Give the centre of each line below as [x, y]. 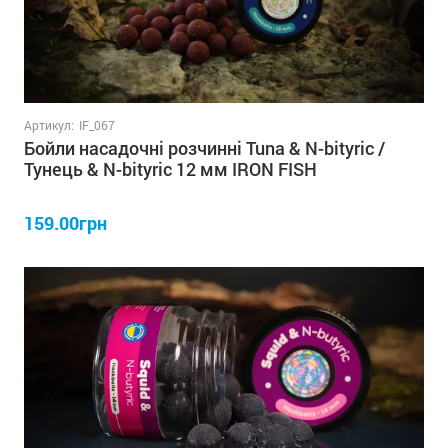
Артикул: [49, 124]
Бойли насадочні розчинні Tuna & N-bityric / [204, 147]
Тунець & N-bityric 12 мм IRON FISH [170, 168]
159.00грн [65, 222]
